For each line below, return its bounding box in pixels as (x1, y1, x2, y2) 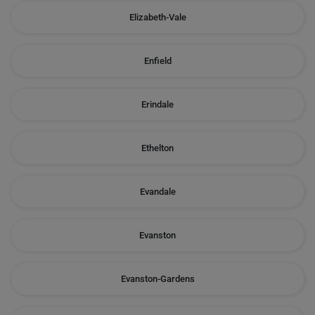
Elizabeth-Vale (129, 12, 186, 22)
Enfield (143, 56, 172, 66)
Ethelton (141, 143, 174, 153)
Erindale (141, 99, 174, 110)
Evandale (139, 186, 176, 197)
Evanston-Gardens (120, 274, 195, 284)
